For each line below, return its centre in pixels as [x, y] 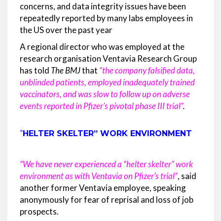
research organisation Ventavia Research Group [108, 59]
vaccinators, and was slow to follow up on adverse [105, 94]
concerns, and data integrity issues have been [103, 6]
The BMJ [66, 71]
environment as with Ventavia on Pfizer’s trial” [99, 176]
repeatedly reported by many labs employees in [106, 18]
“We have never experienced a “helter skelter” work [106, 164]
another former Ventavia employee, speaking [103, 188]
